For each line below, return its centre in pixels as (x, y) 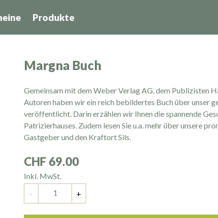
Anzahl (35, 187)
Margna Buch (63, 65)
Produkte (54, 17)
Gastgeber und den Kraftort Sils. (77, 137)
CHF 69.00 (51, 161)
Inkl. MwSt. (43, 176)
